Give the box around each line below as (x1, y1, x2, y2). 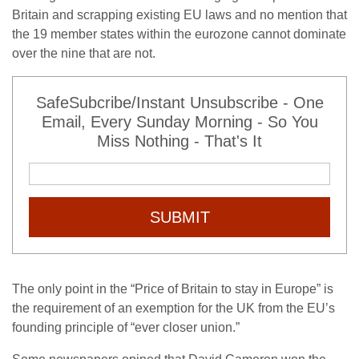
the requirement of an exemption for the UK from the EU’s (12, 301, 335, 315)
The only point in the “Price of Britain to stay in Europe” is (12, 282, 333, 296)
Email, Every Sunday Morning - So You (41, 113, 318, 131)
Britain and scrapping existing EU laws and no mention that (12, 8, 347, 22)
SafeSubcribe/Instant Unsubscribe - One (35, 94, 324, 111)
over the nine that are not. (12, 46, 155, 60)
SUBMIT (149, 208, 210, 226)
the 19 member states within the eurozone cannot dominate (12, 27, 346, 41)
